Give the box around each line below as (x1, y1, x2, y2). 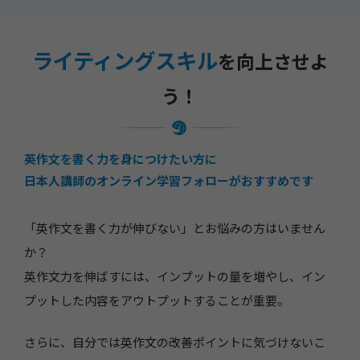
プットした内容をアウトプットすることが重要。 (24, 292, 289, 309)
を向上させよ (217, 48, 329, 76)
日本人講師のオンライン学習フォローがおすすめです (24, 172, 313, 190)
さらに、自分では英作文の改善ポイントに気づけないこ (24, 333, 325, 351)
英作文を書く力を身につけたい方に (24, 150, 217, 169)
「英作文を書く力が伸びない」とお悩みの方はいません (24, 219, 325, 237)
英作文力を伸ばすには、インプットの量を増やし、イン (24, 268, 325, 285)
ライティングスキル (31, 45, 218, 76)
